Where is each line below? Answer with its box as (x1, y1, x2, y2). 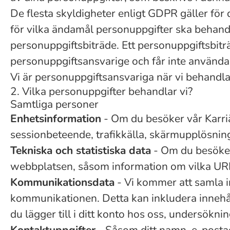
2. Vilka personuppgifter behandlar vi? (10, 84, 193, 99)
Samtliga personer (10, 97, 99, 111)
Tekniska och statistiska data (10, 143, 151, 158)
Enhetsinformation (10, 111, 101, 126)
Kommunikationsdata (10, 175, 114, 189)
